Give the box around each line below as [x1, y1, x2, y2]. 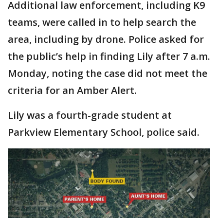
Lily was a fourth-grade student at [8, 108, 172, 122]
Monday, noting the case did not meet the [8, 66, 207, 80]
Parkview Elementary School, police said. [8, 125, 200, 139]
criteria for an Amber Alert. [8, 83, 139, 97]
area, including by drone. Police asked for [8, 32, 204, 46]
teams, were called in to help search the [8, 15, 196, 29]
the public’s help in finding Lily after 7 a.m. [8, 49, 210, 63]
